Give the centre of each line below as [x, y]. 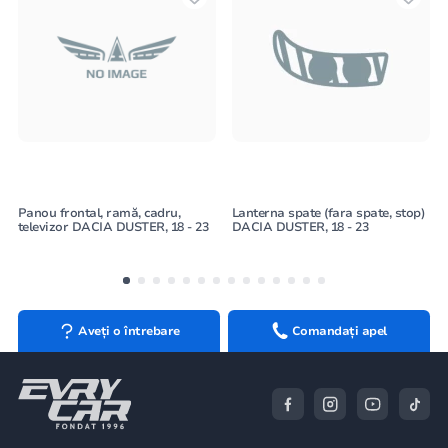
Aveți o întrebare [129, 331]
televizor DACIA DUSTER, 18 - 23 [113, 227]
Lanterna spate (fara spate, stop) [328, 213]
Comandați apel [339, 331]
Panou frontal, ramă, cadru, [99, 213]
